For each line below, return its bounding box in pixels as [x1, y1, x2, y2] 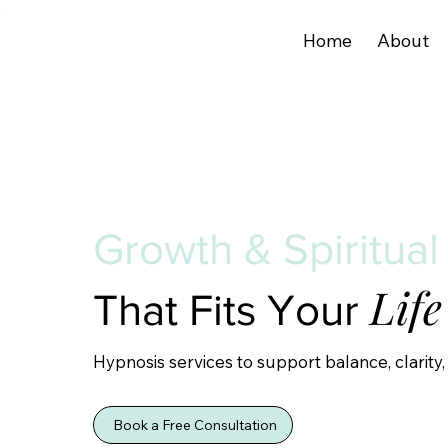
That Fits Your [92, 285, 370, 334]
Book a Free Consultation [113, 415, 278, 434]
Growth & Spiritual [92, 224, 439, 273]
